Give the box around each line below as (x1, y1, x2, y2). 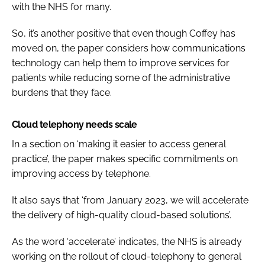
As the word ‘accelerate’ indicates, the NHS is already (12, 235, 242, 247)
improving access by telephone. (12, 167, 151, 179)
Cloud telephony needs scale (12, 118, 137, 130)
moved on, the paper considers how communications (12, 42, 245, 54)
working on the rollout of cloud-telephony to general (12, 250, 241, 262)
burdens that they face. (12, 86, 112, 98)
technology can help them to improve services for (12, 57, 230, 69)
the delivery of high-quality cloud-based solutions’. (12, 209, 231, 221)
